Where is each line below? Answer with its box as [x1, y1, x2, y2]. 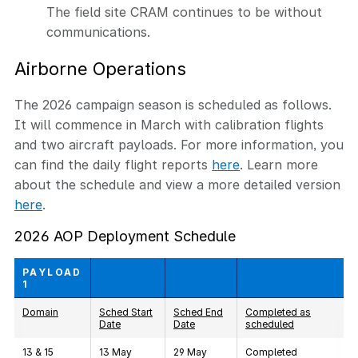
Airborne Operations [14, 58, 186, 79]
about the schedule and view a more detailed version [14, 177, 340, 193]
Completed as [245, 306, 311, 318]
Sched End [173, 306, 223, 318]
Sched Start [99, 306, 153, 318]
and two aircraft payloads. [14, 137, 177, 153]
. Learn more [240, 157, 318, 173]
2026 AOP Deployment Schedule [14, 228, 240, 245]
